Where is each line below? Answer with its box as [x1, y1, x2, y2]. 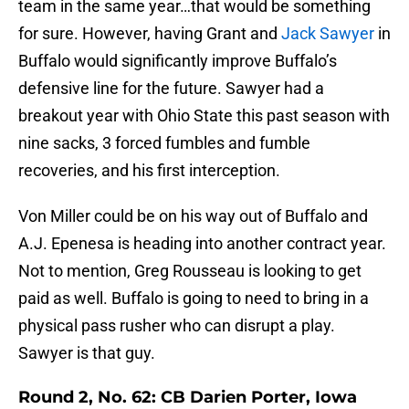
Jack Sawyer [281, 24, 374, 44]
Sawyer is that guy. [18, 343, 155, 363]
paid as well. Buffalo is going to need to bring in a [18, 288, 369, 309]
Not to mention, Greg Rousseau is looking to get [18, 261, 362, 281]
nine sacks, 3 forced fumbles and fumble [18, 133, 310, 153]
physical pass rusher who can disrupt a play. [18, 316, 335, 336]
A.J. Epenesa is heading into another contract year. [18, 234, 386, 254]
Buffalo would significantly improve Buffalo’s [18, 51, 337, 71]
